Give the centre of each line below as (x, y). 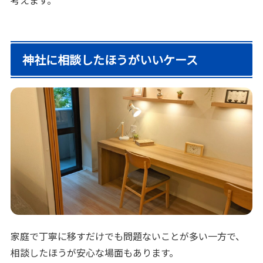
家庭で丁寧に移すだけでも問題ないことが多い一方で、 (128, 236)
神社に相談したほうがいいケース (110, 60)
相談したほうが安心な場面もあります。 (95, 252)
